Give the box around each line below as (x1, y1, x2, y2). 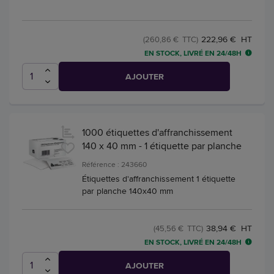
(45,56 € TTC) (154, 222, 203, 234)
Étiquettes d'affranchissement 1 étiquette (82, 172, 235, 185)
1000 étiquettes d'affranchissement (82, 125, 232, 139)
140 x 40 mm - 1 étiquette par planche (82, 138, 242, 153)
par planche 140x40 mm (82, 184, 173, 197)
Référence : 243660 (82, 158, 147, 169)
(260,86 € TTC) (143, 33, 198, 45)
